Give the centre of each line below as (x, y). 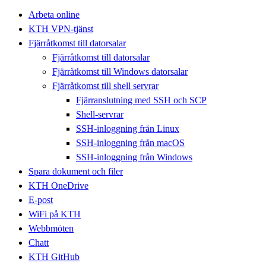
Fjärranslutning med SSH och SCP (141, 100)
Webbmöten (51, 228)
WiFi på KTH (55, 214)
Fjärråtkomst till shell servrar (105, 85)
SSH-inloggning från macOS (130, 142)
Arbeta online (54, 14)
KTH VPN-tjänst (61, 28)
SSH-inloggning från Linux (128, 128)
